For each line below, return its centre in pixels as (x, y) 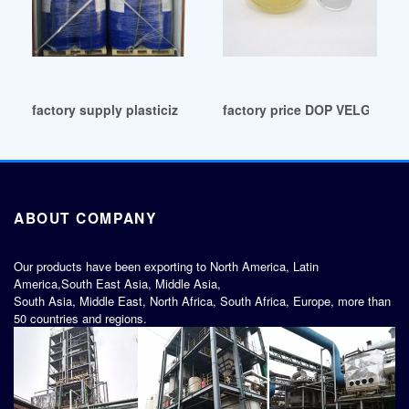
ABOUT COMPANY (85, 218)
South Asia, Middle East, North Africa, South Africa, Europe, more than (202, 301)
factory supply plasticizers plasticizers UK (163, 109)
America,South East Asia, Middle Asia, (117, 284)
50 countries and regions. (80, 319)
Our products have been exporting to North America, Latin (166, 267)
